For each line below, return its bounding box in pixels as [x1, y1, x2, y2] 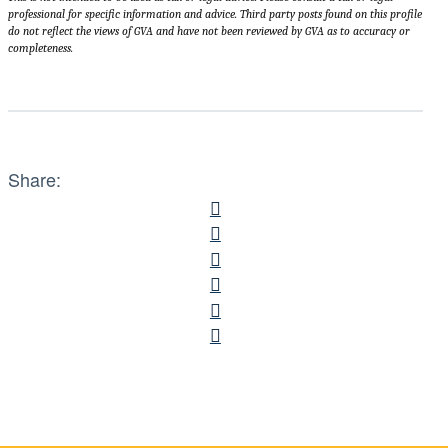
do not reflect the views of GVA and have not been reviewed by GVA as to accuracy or [8, 24, 410, 39]
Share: [8, 166, 61, 193]
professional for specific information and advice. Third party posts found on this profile [8, 7, 422, 22]
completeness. [8, 41, 73, 56]
